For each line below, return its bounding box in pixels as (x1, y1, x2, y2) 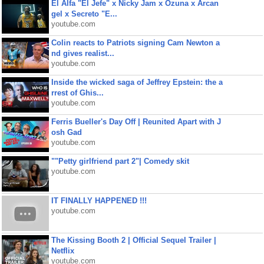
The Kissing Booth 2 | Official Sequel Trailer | (51, 236, 216, 245)
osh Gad (51, 128, 82, 137)
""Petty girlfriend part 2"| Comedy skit (51, 157, 189, 166)
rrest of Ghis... (51, 88, 104, 97)
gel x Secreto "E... (51, 9, 117, 18)
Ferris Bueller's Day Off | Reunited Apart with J (51, 117, 221, 126)
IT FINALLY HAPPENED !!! (51, 196, 147, 205)
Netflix (51, 246, 74, 255)
